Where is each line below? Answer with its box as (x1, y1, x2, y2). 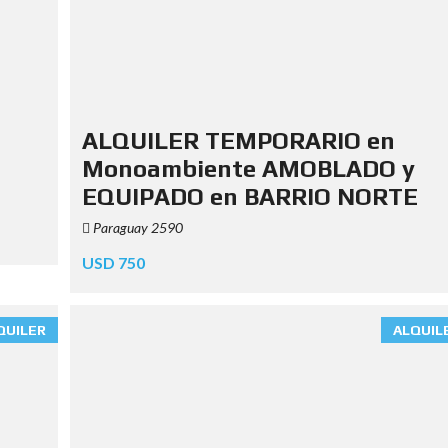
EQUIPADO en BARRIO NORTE (81, 182, 418, 210)
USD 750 (81, 252, 145, 272)
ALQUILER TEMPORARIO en (81, 126, 395, 154)
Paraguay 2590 (89, 218, 183, 236)
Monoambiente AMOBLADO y (81, 154, 415, 182)
